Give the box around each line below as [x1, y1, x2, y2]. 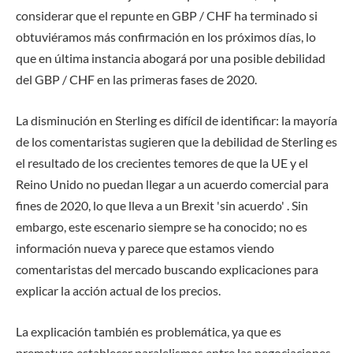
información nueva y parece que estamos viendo [16, 240, 274, 256]
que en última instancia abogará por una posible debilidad [16, 50, 325, 66]
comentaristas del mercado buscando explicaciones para [16, 262, 318, 277]
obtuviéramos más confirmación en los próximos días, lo [16, 29, 316, 45]
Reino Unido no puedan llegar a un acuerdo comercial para [16, 176, 329, 192]
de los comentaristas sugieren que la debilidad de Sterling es [16, 134, 337, 150]
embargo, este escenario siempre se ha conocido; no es [16, 219, 307, 235]
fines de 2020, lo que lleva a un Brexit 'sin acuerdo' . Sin [16, 198, 308, 214]
